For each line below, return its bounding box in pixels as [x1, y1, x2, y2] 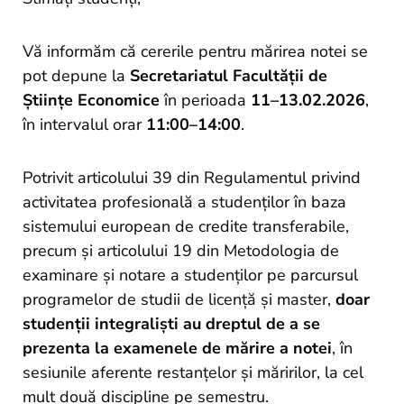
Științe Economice [23, 89, 160, 112]
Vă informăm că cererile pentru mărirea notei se [23, 41, 368, 63]
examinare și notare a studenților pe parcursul [23, 264, 358, 287]
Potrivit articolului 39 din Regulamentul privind [23, 167, 361, 189]
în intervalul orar [23, 114, 146, 136]
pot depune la [23, 65, 130, 87]
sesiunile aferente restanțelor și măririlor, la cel [23, 362, 363, 384]
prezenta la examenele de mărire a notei [23, 337, 332, 360]
